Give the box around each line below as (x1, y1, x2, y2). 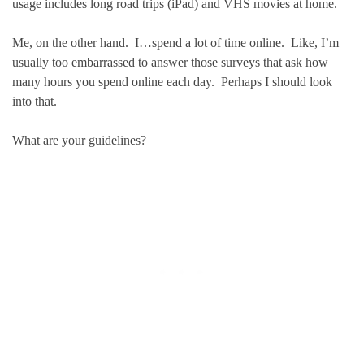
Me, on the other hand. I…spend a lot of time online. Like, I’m (12, 36, 339, 50)
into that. (12, 94, 57, 108)
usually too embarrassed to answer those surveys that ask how (12, 55, 328, 69)
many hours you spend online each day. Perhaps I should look (12, 75, 332, 89)
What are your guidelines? (12, 133, 146, 147)
